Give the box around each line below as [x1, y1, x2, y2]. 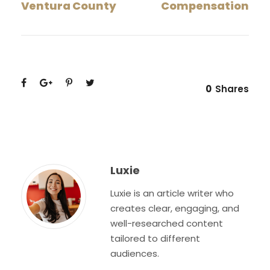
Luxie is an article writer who [110, 187, 234, 200]
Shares [215, 83, 249, 96]
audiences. [110, 247, 159, 260]
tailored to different [110, 232, 200, 245]
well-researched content [110, 217, 223, 230]
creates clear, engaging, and [110, 202, 239, 215]
